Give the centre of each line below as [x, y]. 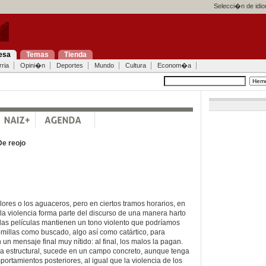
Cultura [135, 65]
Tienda [75, 55]
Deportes [69, 65]
